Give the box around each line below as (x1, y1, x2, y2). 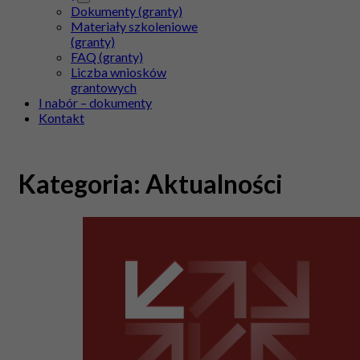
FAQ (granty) (71, 49, 143, 64)
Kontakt (39, 110, 84, 125)
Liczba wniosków (71, 64, 166, 80)
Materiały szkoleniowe (71, 18, 198, 34)
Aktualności (145, 168, 283, 200)
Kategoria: (18, 168, 145, 200)
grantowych (71, 80, 137, 95)
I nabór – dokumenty (39, 95, 152, 110)
